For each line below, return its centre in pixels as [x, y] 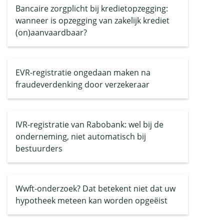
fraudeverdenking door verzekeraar [82, 84]
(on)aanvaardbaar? [51, 32]
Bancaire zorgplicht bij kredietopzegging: [92, 8]
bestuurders [39, 148]
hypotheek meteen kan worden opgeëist [91, 200]
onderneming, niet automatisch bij [81, 136]
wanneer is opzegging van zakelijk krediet [92, 20]
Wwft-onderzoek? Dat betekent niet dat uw [95, 188]
